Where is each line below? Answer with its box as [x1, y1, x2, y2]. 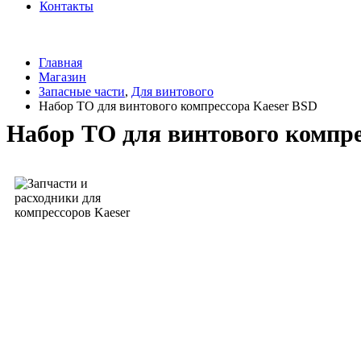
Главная [39, 56, 82, 69]
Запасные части [39, 85, 125, 98]
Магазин [39, 70, 86, 84]
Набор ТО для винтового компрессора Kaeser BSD [39, 99, 317, 113]
